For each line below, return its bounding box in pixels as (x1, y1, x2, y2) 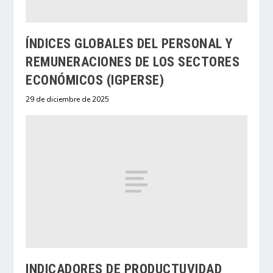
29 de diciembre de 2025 (26, 94, 110, 104)
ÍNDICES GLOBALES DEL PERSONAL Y (26, 35, 233, 51)
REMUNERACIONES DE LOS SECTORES (26, 54, 240, 69)
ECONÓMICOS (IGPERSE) (26, 72, 165, 88)
